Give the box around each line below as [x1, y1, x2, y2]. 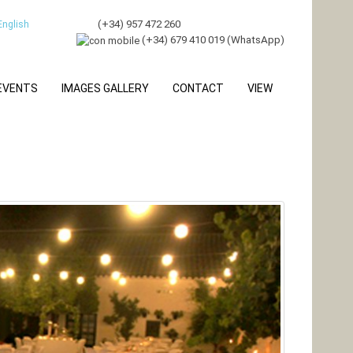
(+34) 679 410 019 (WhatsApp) [142, 34, 284, 46]
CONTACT [173, 81, 224, 95]
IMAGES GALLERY [61, 81, 149, 95]
